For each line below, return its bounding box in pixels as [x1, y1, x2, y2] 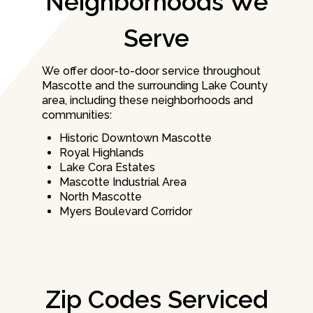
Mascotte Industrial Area [59, 175, 187, 189]
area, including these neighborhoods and [42, 94, 253, 108]
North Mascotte [59, 190, 142, 204]
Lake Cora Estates [59, 161, 155, 175]
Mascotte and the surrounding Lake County [42, 79, 268, 93]
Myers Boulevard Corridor [59, 205, 192, 219]
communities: [42, 108, 112, 122]
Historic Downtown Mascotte [59, 131, 212, 145]
